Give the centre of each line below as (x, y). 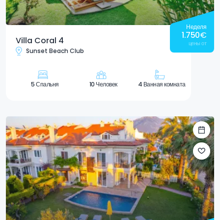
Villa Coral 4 (40, 40)
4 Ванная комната (162, 84)
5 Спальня (45, 84)
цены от (197, 43)
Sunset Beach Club (55, 51)
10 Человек (103, 84)
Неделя (196, 27)
